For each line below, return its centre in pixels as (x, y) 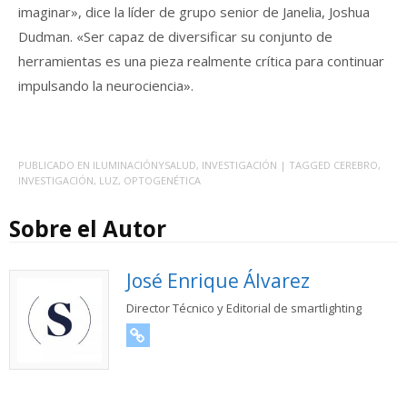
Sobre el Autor (88, 228)
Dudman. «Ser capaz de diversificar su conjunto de (175, 37)
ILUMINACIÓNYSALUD (144, 164)
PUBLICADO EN (55, 164)
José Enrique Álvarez (218, 281)
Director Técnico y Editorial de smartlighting (243, 308)
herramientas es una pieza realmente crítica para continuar (201, 61)
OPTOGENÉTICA (162, 180)
